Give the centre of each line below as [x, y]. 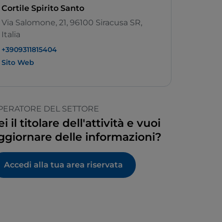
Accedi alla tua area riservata [63, 165]
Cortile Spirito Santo [43, 8]
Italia [11, 35]
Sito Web [18, 63]
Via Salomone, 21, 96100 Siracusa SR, [72, 23]
